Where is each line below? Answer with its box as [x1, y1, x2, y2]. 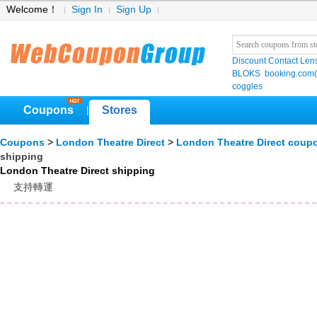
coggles [232, 81, 263, 91]
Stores [102, 104, 137, 116]
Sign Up [116, 4, 151, 15]
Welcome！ [6, 4, 58, 15]
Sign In [71, 4, 103, 15]
